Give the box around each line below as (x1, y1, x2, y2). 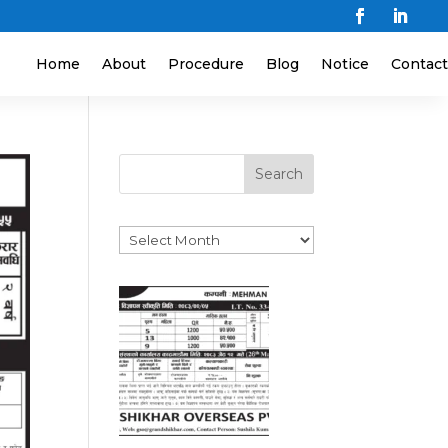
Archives (118, 227, 182, 246)
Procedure (167, 55, 244, 74)
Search (254, 165, 303, 184)
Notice (320, 55, 369, 74)
